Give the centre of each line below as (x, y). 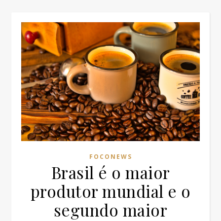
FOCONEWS (110, 156)
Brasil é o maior (110, 172)
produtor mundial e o (110, 191)
